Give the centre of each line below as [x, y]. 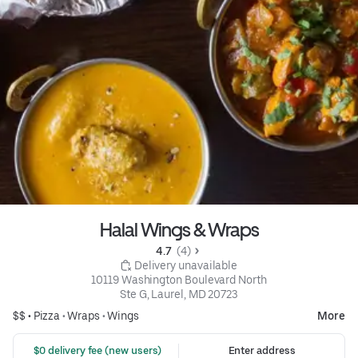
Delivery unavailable [186, 266]
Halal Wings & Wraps [179, 230]
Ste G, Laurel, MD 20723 [179, 294]
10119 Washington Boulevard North [179, 280]
